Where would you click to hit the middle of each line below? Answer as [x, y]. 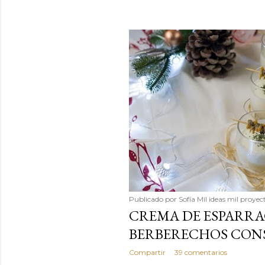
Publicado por [153, 199]
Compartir [147, 252]
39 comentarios [201, 252]
